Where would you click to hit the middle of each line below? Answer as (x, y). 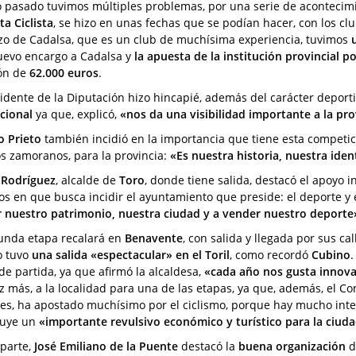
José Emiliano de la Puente (106, 346)
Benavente (154, 238)
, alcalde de (87, 180)
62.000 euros (64, 72)
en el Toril (201, 254)
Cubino (331, 254)
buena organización (292, 346)
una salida (61, 254)
